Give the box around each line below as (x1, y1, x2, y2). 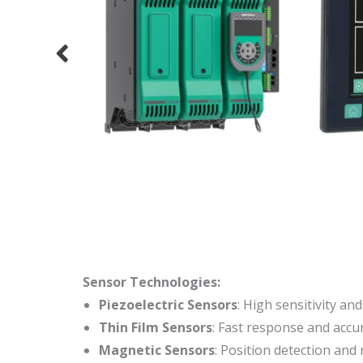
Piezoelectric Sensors (99, 295, 237, 314)
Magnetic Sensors (99, 340, 215, 359)
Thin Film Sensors (99, 318, 212, 336)
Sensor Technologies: (83, 272, 220, 291)
